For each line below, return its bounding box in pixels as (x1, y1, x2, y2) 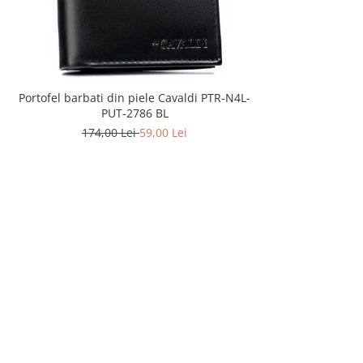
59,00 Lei (139, 125, 187, 141)
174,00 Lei (82, 125, 139, 141)
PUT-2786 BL (100, 105, 169, 122)
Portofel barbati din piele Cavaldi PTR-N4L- (19, 90, 250, 106)
